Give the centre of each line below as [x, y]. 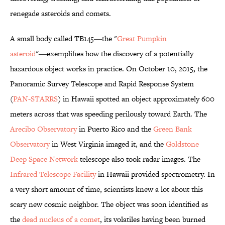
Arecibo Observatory [43, 129]
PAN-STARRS [35, 99]
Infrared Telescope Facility [53, 174]
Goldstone [182, 144]
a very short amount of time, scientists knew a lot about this [106, 189]
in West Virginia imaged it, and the [108, 144]
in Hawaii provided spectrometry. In [155, 174]
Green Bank [173, 129]
